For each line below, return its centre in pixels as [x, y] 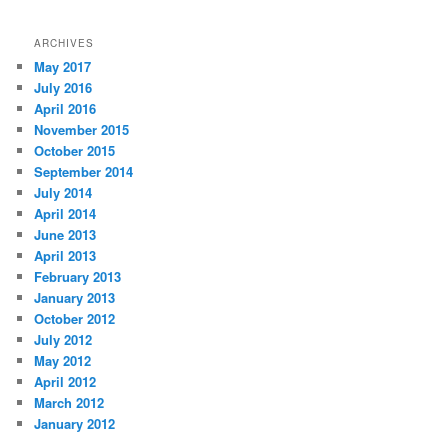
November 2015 [82, 130]
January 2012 [75, 424]
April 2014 [65, 214]
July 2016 [63, 88]
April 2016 [65, 109]
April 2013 [65, 256]
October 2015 [75, 151]
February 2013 [78, 277]
